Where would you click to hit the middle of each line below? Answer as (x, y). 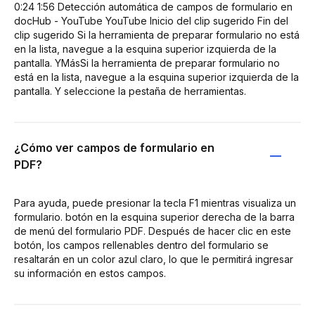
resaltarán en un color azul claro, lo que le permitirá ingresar (154, 259)
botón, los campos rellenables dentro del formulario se (141, 245)
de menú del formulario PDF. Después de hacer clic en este (153, 231)
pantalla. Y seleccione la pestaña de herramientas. (130, 91)
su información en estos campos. (90, 273)
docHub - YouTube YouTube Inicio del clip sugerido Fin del (151, 20)
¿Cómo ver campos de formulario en (114, 147)
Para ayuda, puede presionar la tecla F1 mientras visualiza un (155, 202)
